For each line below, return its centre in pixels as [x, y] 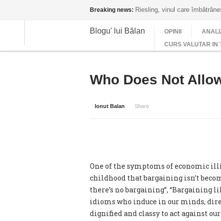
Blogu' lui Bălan [117, 31]
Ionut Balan [110, 106]
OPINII [173, 32]
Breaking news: [112, 10]
